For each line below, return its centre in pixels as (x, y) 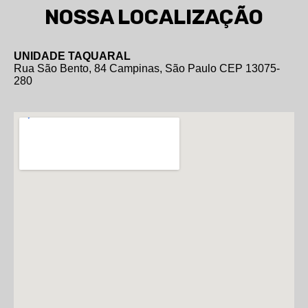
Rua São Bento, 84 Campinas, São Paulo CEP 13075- (147, 68)
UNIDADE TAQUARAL (72, 56)
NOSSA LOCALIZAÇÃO (154, 17)
